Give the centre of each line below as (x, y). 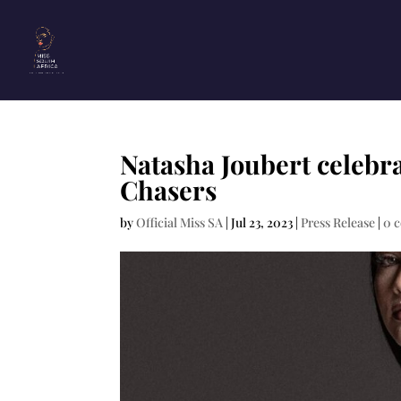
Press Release (338, 222)
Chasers (169, 190)
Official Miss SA (180, 222)
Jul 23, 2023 (262, 222)
